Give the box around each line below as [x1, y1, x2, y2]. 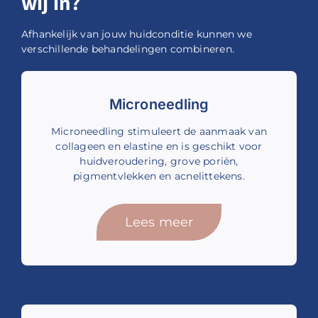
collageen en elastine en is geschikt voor [55, 141, 263, 153]
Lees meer [124, 214, 194, 230]
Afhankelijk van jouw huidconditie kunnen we [21, 28, 252, 40]
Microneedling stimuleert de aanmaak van [51, 126, 267, 138]
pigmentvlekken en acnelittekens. [73, 170, 245, 182]
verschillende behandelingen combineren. [21, 43, 234, 55]
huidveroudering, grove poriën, [79, 155, 238, 168]
